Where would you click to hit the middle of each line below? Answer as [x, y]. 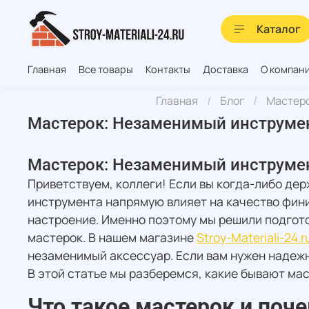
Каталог [279, 29]
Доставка [226, 69]
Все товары [106, 69]
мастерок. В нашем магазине [112, 238]
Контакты [168, 69]
